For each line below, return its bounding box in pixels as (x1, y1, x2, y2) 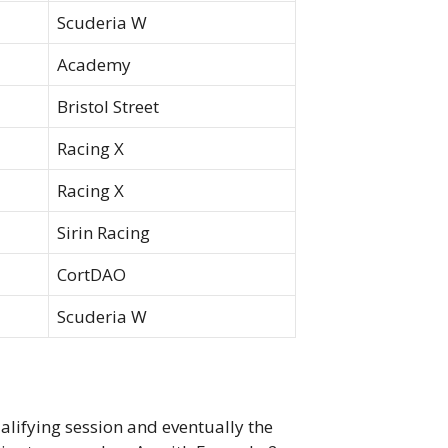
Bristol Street (57, 95, 159, 119)
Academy (57, 53, 131, 77)
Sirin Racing (57, 221, 150, 245)
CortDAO (57, 263, 126, 287)
